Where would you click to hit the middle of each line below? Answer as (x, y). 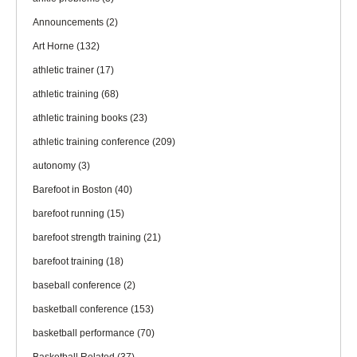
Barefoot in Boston (74, 190)
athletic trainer (65, 71)
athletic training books (81, 118)
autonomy (55, 166)
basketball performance (85, 333)
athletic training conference (92, 142)
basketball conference (82, 310)
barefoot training (69, 262)
